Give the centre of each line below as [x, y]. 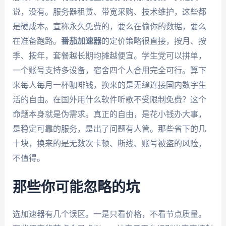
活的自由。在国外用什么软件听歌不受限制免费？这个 [109, 100]
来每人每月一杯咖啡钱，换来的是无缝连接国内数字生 [109, 85]
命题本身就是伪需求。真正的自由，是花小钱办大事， [109, 115]
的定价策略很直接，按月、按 [154, 41]
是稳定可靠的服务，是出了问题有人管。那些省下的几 [109, 129]
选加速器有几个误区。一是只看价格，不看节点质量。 [109, 214]
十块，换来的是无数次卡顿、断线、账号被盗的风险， [109, 144]
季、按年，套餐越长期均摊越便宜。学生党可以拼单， [109, 56]
